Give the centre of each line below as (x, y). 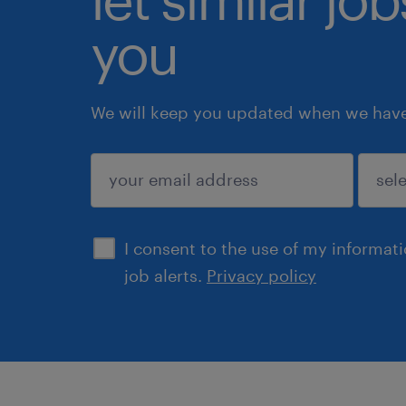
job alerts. (165, 275)
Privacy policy (261, 275)
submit (148, 205)
